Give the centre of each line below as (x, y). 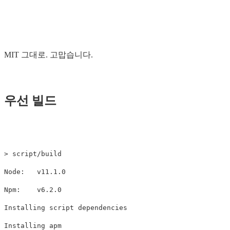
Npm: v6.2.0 (33, 189)
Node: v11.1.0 (35, 171)
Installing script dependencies (66, 207)
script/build (35, 154)
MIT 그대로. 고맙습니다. (49, 54)
